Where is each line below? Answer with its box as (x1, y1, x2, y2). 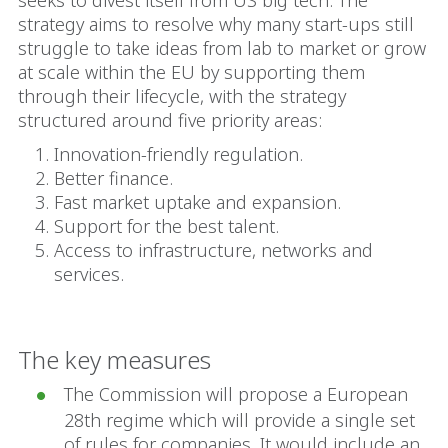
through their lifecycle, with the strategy (18, 84, 346, 108)
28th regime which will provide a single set (64, 408, 415, 433)
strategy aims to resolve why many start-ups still (18, 12, 414, 36)
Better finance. (54, 166, 173, 190)
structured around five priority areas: (18, 108, 322, 132)
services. (54, 262, 124, 286)
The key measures (18, 343, 211, 376)
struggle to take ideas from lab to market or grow (18, 36, 426, 60)
